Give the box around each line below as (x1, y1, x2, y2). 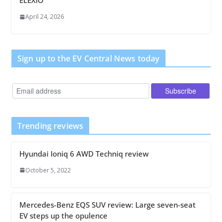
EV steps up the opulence (19, 210, 108, 221)
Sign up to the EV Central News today (17, 53, 160, 64)
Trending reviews (17, 120, 84, 131)
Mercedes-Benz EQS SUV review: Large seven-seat (19, 199, 196, 210)
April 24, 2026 (25, 12, 64, 21)
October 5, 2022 (25, 166, 71, 174)
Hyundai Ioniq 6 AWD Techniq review (19, 148, 149, 159)
